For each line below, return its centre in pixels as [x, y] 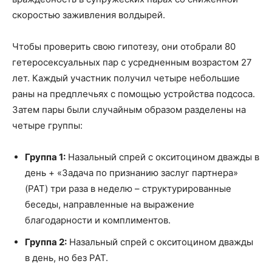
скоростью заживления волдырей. [89, 15]
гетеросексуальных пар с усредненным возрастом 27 [132, 62]
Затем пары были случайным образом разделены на [129, 109]
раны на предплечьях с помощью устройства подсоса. [134, 93]
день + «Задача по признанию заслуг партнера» [131, 172]
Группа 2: [46, 242]
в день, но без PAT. [66, 257]
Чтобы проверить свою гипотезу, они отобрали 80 [124, 46]
